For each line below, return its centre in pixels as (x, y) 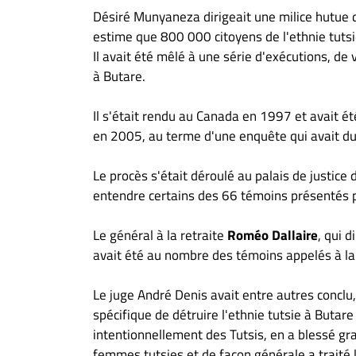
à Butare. (119, 76)
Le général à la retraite (160, 235)
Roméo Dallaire (273, 235)
